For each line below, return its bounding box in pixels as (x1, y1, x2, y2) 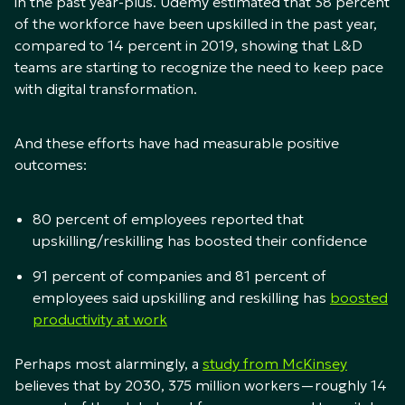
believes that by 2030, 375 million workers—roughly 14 (14, 376, 387, 395)
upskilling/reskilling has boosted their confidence (33, 231, 367, 250)
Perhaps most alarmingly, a (14, 354, 202, 373)
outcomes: (14, 155, 87, 174)
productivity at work (33, 310, 167, 329)
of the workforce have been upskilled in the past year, (14, 14, 377, 33)
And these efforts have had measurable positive (14, 134, 339, 153)
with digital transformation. (14, 80, 197, 99)
